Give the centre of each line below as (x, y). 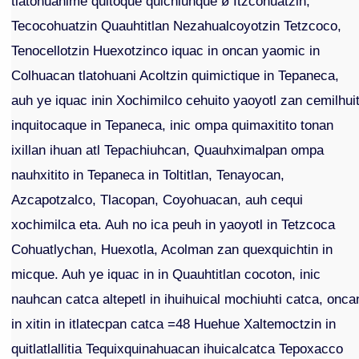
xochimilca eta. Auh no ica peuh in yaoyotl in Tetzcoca (173, 225)
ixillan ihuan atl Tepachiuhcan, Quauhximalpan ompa (168, 150)
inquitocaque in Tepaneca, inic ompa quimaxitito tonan (173, 125)
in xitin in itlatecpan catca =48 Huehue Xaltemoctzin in (174, 324)
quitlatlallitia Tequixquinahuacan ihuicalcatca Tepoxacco (177, 349)
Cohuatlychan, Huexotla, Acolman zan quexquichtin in (172, 250)
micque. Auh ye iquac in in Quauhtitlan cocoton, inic (166, 274)
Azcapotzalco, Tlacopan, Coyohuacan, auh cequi (157, 200)
